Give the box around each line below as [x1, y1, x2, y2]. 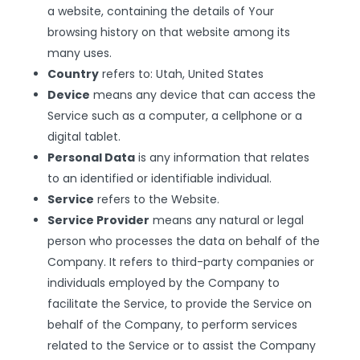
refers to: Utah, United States [98, 66, 264, 82]
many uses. [47, 45, 112, 61]
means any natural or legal [149, 212, 304, 228]
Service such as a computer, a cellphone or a [47, 108, 302, 124]
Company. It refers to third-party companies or [47, 254, 314, 270]
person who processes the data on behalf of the [47, 233, 320, 249]
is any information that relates [134, 149, 309, 166]
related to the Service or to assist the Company [47, 337, 316, 354]
